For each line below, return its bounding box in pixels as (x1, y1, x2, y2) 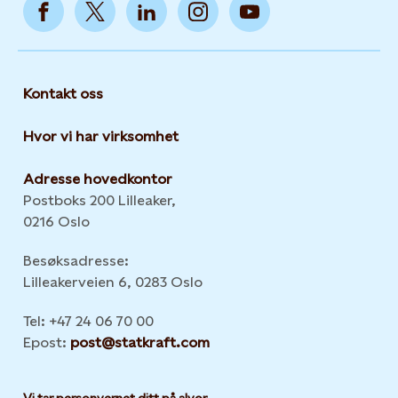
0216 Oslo (23, 213, 90, 230)
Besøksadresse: (23, 252, 129, 269)
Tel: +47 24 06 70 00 (23, 313, 154, 330)
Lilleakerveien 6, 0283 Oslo (23, 274, 203, 291)
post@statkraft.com (70, 334, 210, 351)
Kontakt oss (23, 85, 103, 102)
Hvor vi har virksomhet (23, 128, 179, 145)
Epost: (23, 334, 70, 351)
